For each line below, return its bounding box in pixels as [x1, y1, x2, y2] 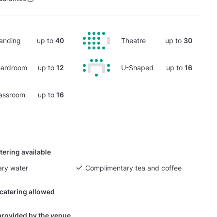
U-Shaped [121, 63, 154, 72]
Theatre [121, 36, 146, 45]
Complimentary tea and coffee [85, 163, 182, 172]
